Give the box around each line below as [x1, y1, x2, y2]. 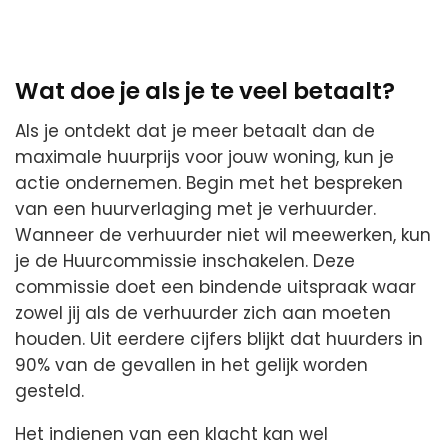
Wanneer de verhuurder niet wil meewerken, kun [15, 223, 431, 248]
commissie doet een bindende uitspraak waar [15, 275, 416, 300]
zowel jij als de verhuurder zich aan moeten [15, 301, 391, 326]
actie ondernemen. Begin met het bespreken [15, 171, 403, 196]
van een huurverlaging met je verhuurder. [15, 197, 376, 222]
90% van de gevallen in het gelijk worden [15, 353, 368, 378]
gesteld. [15, 379, 84, 404]
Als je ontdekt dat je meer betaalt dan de [15, 119, 375, 144]
